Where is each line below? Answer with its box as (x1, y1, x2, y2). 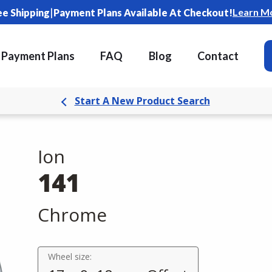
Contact (197, 49, 239, 63)
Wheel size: (48, 251, 92, 262)
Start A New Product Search (74, 94, 210, 107)
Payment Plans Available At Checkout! (53, 6, 233, 18)
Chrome (38, 202, 107, 227)
